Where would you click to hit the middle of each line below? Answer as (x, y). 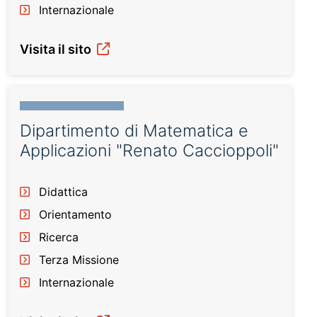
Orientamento (75, 214)
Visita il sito (57, 49)
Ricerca (59, 237)
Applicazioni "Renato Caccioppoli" (149, 150)
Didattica (63, 192)
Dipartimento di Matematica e (134, 131)
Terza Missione (79, 260)
